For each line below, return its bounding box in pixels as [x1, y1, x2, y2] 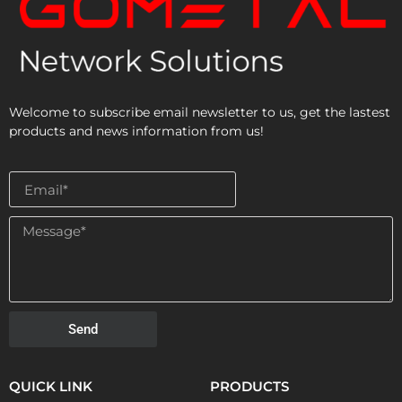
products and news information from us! [9, 122, 264, 139]
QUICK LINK [9, 378, 92, 396]
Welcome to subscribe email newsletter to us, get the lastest [9, 103, 390, 120]
